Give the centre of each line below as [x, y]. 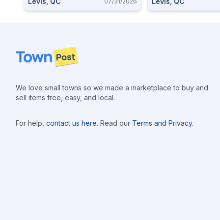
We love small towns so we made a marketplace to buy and [112, 88]
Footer [27, 52]
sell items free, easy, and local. [65, 97]
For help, [30, 123]
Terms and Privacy [162, 123]
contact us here [71, 123]
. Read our [113, 123]
